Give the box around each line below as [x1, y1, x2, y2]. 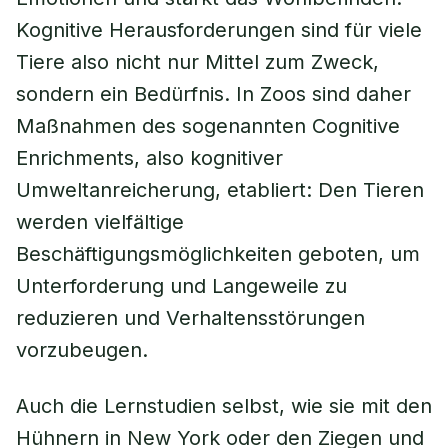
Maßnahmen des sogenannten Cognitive [16, 114, 400, 138]
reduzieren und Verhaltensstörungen [16, 306, 365, 330]
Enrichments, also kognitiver [16, 146, 283, 170]
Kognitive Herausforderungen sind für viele [16, 18, 422, 42]
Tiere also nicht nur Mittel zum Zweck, [16, 50, 379, 74]
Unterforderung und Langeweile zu [16, 274, 347, 298]
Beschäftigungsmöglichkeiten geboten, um [16, 242, 420, 266]
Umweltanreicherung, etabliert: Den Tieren [16, 178, 424, 202]
